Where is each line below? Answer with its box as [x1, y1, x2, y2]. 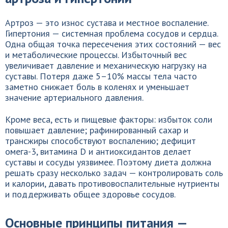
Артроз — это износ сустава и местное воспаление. [5, 17, 208, 28]
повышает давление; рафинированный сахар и [5, 124, 188, 136]
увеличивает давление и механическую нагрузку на [5, 60, 207, 71]
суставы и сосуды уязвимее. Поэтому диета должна [5, 156, 211, 168]
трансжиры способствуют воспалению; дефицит [5, 135, 196, 147]
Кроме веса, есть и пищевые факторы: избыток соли [5, 113, 212, 125]
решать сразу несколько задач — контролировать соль [5, 167, 223, 179]
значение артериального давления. [5, 92, 144, 103]
